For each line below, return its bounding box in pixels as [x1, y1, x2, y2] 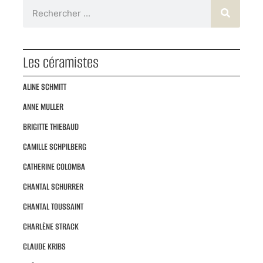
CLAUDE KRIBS [22, 240, 66, 253]
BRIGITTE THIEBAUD [22, 120, 79, 133]
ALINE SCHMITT [22, 80, 66, 93]
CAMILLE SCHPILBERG [22, 140, 86, 153]
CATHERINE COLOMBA [22, 160, 85, 173]
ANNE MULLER [22, 100, 63, 113]
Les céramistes [22, 52, 99, 73]
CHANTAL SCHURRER [22, 180, 83, 193]
